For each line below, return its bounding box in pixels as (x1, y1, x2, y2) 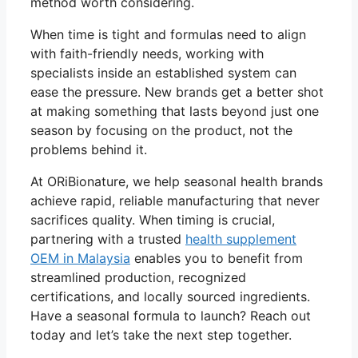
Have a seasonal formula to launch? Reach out (30, 308, 311, 324)
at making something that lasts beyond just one (30, 103, 319, 120)
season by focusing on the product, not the (30, 122, 292, 139)
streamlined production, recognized (30, 269, 246, 286)
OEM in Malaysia (30, 250, 130, 267)
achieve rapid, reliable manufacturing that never (30, 193, 320, 209)
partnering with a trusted (30, 231, 185, 248)
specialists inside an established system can (30, 65, 296, 82)
